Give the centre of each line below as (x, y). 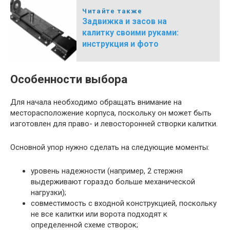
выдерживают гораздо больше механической (113, 181)
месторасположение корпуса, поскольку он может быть (111, 113)
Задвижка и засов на (125, 22)
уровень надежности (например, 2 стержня (107, 171)
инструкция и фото (121, 44)
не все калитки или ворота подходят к (99, 214)
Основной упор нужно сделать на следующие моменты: (110, 147)
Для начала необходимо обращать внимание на (96, 102)
